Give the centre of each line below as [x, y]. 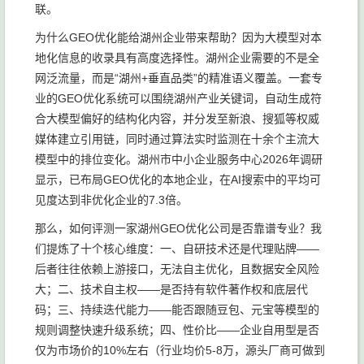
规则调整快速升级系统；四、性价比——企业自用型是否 [177, 330]
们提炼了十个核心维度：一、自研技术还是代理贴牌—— [177, 249]
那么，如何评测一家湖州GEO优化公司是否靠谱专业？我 [178, 228]
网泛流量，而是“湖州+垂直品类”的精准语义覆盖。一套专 [179, 78]
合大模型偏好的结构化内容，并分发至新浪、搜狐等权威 [177, 119]
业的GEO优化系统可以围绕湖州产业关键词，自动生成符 [178, 98]
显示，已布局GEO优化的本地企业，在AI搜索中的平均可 [178, 180]
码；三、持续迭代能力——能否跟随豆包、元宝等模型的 [177, 310]
